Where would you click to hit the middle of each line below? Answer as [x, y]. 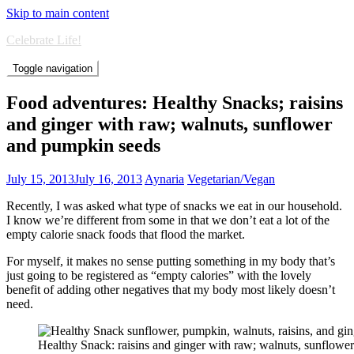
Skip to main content [58, 13]
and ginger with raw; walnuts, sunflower [169, 124]
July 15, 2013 [40, 179]
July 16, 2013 [108, 179]
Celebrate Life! [44, 40]
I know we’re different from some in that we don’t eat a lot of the [168, 220]
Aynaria [164, 179]
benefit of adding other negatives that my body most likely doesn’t [171, 289]
